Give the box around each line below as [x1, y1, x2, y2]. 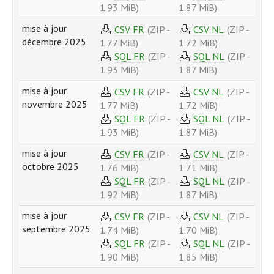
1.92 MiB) [100, 188, 139, 201]
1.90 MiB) [100, 250, 139, 263]
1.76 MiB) [100, 161, 139, 174]
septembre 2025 [22, 223, 91, 235]
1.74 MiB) [100, 223, 139, 236]
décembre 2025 [22, 35, 86, 48]
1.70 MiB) [179, 223, 218, 236]
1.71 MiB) [179, 161, 218, 174]
